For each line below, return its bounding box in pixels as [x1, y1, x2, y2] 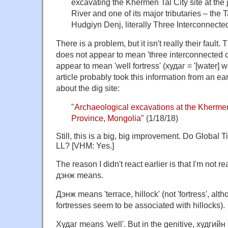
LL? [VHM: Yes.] [56, 140, 114, 150]
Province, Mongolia [71, 113, 141, 123]
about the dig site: [56, 83, 120, 93]
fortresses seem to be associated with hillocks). [56, 200, 225, 210]
